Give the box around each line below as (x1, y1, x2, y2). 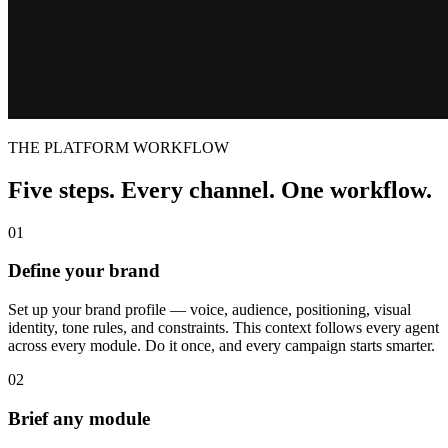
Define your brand (8, 260, 160, 282)
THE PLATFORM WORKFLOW (8, 138, 229, 156)
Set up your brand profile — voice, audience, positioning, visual (8, 301, 411, 319)
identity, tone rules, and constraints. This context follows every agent (8, 319, 439, 337)
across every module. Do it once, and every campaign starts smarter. (8, 337, 435, 355)
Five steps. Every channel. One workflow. (8, 176, 432, 203)
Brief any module (8, 407, 150, 429)
